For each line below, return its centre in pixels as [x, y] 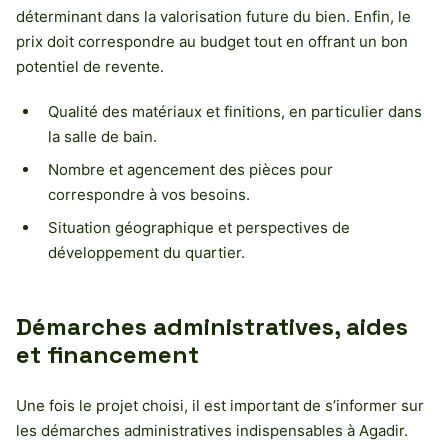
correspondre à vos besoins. [149, 194]
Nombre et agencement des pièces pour [190, 169]
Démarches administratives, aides [212, 326]
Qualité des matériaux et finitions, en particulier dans [235, 111]
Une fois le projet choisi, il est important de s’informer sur [220, 405]
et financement [107, 354]
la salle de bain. [102, 136]
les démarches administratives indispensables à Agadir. [212, 430]
